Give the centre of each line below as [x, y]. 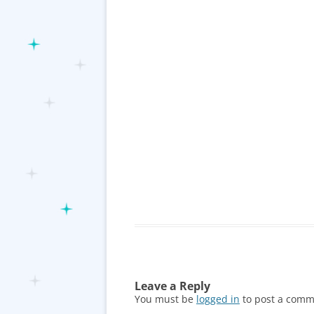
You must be [165, 299]
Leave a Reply [172, 286]
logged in [218, 299]
